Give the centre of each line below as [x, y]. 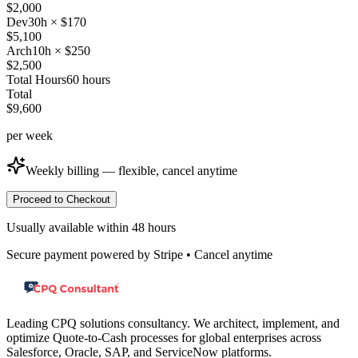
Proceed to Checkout [62, 199]
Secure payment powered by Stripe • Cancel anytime [139, 254]
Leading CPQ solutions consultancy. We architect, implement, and [173, 323]
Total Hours [36, 79]
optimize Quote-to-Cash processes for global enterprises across [164, 337]
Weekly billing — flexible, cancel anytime [131, 170]
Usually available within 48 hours [91, 227]
